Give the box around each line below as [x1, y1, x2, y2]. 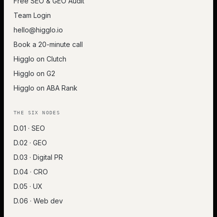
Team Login [14, 11, 51, 19]
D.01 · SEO [14, 124, 45, 132]
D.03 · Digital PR [14, 153, 63, 161]
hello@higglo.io [14, 26, 63, 34]
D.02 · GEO [14, 139, 47, 147]
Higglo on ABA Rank [14, 84, 77, 92]
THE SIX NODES [14, 110, 61, 115]
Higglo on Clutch [14, 55, 66, 63]
